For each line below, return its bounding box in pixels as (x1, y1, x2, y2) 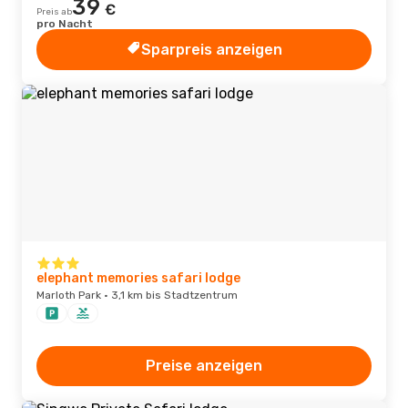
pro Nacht (36, 17, 93, 30)
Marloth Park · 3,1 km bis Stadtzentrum (36, 289, 238, 301)
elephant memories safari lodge (36, 270, 240, 286)
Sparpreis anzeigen (140, 40, 282, 58)
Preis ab (36, 6, 72, 17)
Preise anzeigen (146, 357, 262, 374)
